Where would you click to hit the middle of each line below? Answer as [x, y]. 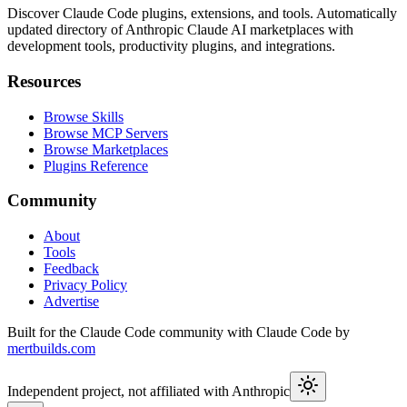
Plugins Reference [96, 165]
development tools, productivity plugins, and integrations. [171, 46]
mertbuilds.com [51, 348]
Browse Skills [84, 116]
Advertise [71, 301]
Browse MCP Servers [106, 133]
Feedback [71, 268]
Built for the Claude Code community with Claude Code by [179, 332]
